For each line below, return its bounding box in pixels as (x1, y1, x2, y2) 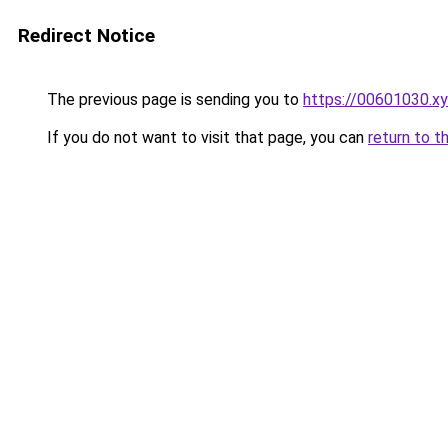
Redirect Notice (18, 24, 155, 47)
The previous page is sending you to (43, 90, 303, 109)
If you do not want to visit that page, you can (43, 128, 368, 147)
